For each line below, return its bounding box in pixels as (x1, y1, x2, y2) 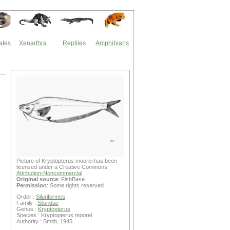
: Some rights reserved (47, 182, 104, 188)
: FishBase (58, 176, 85, 182)
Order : (16, 194, 36, 200)
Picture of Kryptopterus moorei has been (16, 158, 117, 164)
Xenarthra (19, 40, 47, 47)
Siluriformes (36, 194, 65, 200)
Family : (16, 200, 37, 206)
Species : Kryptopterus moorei (16, 212, 92, 218)
